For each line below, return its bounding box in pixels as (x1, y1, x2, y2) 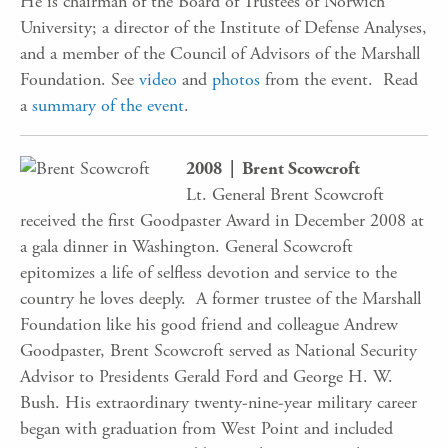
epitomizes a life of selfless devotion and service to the (20, 260, 397, 284)
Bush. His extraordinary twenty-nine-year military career (20, 390, 417, 414)
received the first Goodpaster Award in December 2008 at (20, 208, 424, 232)
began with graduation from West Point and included (20, 416, 393, 440)
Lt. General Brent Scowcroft (186, 182, 384, 206)
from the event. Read (260, 67, 418, 91)
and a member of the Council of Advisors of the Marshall (20, 41, 420, 65)
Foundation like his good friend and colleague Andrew (20, 312, 398, 336)
